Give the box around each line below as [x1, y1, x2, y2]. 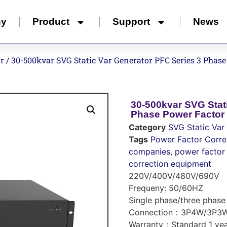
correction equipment [129, 159, 211, 169]
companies [129, 146, 170, 157]
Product [32, 16, 70, 27]
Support [112, 16, 150, 27]
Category [129, 122, 166, 132]
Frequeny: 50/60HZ [129, 183, 203, 193]
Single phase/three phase [129, 195, 225, 205]
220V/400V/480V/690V [129, 171, 219, 181]
